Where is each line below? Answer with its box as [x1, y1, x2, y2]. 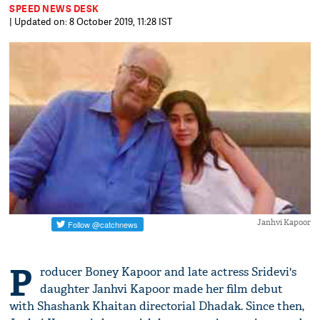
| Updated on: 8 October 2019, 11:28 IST [9, 15, 173, 28]
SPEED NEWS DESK [9, 2, 99, 15]
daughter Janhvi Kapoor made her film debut [40, 281, 284, 297]
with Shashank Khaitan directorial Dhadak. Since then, [9, 299, 305, 314]
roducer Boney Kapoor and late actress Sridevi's [40, 264, 297, 280]
